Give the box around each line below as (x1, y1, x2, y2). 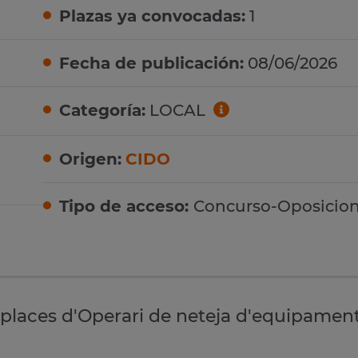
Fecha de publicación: (59, 54, 244, 74)
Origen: (59, 149, 121, 169)
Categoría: (59, 101, 145, 121)
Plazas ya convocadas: (59, 6, 245, 26)
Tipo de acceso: (59, 196, 193, 216)
